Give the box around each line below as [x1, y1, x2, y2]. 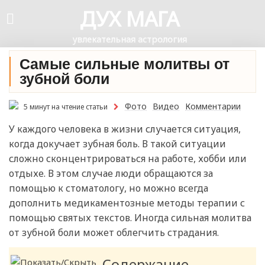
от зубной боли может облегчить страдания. [9, 226, 219, 240]
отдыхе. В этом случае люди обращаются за [9, 167, 213, 180]
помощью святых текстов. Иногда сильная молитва [9, 211, 251, 225]
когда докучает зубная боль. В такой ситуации [9, 137, 226, 151]
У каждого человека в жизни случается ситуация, [9, 122, 241, 136]
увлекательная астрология [72, 33, 187, 45]
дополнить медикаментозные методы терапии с [9, 196, 245, 210]
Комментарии [185, 101, 241, 112]
